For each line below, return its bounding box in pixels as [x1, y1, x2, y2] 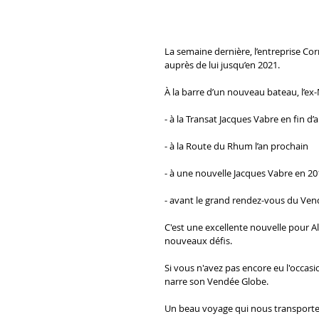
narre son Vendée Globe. [164, 274, 268, 288]
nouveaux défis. [164, 234, 232, 247]
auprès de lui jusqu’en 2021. [164, 58, 280, 71]
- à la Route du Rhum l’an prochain [164, 139, 308, 152]
